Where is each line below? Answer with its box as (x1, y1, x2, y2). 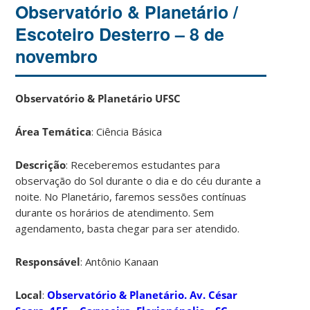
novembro (15, 43, 98, 69)
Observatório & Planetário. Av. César (47, 287, 238, 302)
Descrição (15, 157, 66, 172)
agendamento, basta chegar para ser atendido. (15, 221, 240, 235)
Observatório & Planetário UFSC (15, 91, 181, 105)
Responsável (15, 254, 81, 268)
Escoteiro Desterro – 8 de (15, 21, 225, 46)
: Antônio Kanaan (80, 254, 159, 268)
